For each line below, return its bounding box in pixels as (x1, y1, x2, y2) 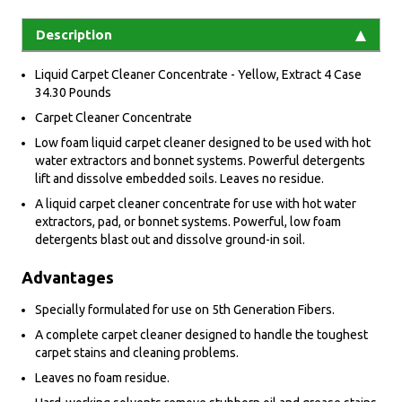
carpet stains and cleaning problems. (35, 345, 239, 361)
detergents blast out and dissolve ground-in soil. (35, 232, 305, 248)
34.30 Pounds (35, 85, 111, 100)
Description (36, 27, 112, 43)
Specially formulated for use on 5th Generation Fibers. (35, 302, 335, 318)
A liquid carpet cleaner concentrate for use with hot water (35, 197, 356, 212)
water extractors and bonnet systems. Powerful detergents (35, 153, 365, 169)
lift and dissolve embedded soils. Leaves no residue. (35, 171, 324, 187)
